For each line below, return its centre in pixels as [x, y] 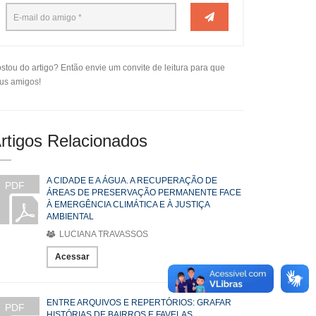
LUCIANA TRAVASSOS [103, 234]
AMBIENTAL [70, 217]
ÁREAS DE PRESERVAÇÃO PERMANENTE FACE [144, 193]
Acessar [72, 257]
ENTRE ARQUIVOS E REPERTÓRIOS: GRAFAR [139, 303]
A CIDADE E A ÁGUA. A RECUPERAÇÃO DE [132, 181]
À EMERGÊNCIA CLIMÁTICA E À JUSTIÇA [128, 205]
